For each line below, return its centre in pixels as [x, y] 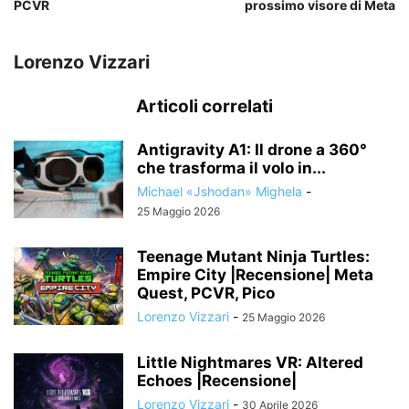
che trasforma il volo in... [231, 168]
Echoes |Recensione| [217, 381]
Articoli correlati [204, 107]
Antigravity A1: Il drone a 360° [252, 150]
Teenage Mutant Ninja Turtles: [253, 257]
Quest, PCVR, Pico [206, 294]
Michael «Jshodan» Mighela [220, 192]
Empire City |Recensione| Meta [255, 275]
